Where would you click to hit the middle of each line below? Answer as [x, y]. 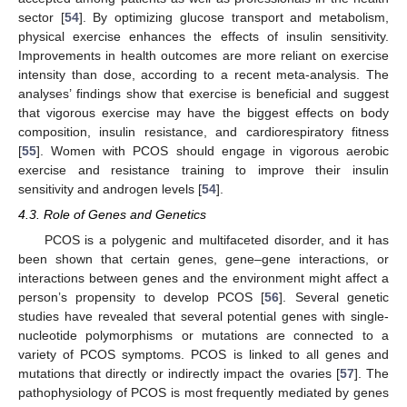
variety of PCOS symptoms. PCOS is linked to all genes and [203, 354]
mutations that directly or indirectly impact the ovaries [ [179, 373]
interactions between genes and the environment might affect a [203, 278]
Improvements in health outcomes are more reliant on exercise [203, 55]
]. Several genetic [334, 297]
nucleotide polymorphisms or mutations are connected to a [203, 335]
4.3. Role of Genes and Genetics [112, 214]
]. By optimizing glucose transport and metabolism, [234, 17]
